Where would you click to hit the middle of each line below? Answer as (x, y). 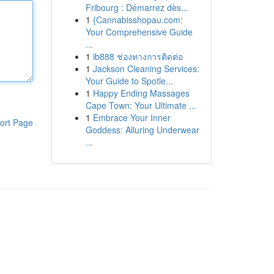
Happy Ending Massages (141, 93)
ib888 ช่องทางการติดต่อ (138, 56)
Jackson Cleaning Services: (146, 68)
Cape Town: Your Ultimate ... (141, 105)
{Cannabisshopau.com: (138, 20)
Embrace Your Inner (131, 117)
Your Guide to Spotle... (129, 81)
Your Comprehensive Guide (139, 32)
